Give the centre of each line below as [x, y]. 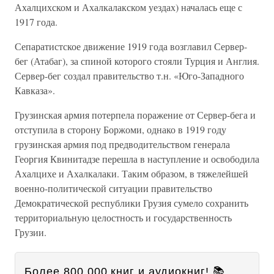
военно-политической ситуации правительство [113, 188]
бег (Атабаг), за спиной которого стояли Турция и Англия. [137, 61]
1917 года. [36, 22]
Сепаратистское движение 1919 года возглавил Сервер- [131, 46]
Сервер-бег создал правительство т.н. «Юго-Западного [129, 76]
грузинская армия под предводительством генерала [122, 144]
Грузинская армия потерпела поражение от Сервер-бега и [135, 115]
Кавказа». [35, 90]
